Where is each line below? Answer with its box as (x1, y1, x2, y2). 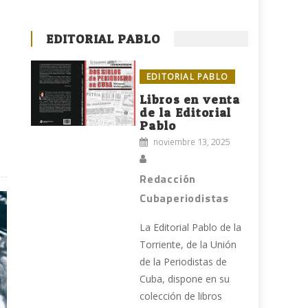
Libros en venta (140, 92, 241, 107)
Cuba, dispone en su (140, 272, 230, 286)
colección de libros (140, 289, 223, 303)
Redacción (140, 170, 197, 188)
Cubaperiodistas (140, 190, 230, 207)
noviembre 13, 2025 (153, 135, 231, 149)
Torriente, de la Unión (140, 238, 237, 252)
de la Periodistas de (140, 255, 228, 269)
